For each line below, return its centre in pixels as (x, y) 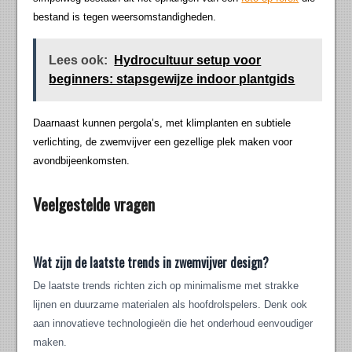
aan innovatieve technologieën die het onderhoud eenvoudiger (173, 324)
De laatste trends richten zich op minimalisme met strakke (166, 286)
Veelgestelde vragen (94, 204)
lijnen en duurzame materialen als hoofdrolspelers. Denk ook (170, 305)
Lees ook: (79, 60)
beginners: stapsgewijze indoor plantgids (172, 79)
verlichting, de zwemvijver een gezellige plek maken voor (163, 142)
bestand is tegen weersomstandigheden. (125, 17)
